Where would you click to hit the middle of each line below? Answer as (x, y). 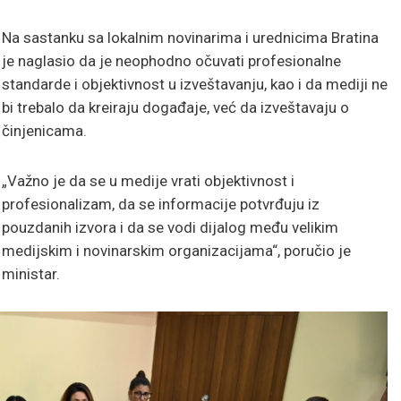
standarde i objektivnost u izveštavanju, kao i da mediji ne (195, 84)
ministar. (31, 273)
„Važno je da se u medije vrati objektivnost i (148, 180)
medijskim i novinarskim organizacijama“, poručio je (176, 250)
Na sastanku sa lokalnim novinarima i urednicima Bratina (190, 37)
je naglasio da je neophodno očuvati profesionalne (171, 60)
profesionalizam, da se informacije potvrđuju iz (161, 204)
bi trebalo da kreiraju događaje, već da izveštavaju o (175, 107)
